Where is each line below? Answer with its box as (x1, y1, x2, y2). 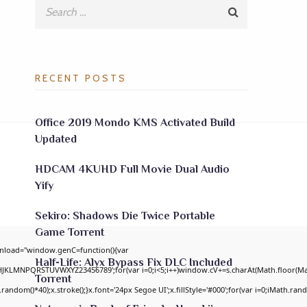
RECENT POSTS (35, 72, 127, 84)
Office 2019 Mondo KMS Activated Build (35, 116, 235, 129)
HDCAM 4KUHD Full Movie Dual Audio (35, 163, 230, 175)
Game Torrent (35, 226, 104, 238)
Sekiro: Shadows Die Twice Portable (35, 210, 215, 222)
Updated (35, 133, 77, 145)
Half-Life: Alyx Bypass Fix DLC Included (35, 256, 232, 269)
